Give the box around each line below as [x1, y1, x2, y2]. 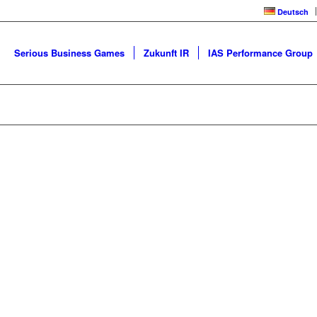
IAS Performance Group [208, 46, 313, 59]
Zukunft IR [144, 46, 189, 59]
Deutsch [277, 6, 309, 17]
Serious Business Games [14, 46, 125, 59]
